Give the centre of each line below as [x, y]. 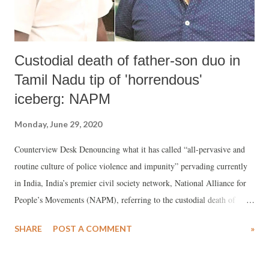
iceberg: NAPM [62, 99]
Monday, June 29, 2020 [58, 124]
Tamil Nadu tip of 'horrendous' [108, 80]
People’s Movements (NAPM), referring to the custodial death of [125, 200]
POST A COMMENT [92, 229]
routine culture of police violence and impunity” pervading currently [131, 166]
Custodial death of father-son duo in [127, 61]
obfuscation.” [37, 250]
